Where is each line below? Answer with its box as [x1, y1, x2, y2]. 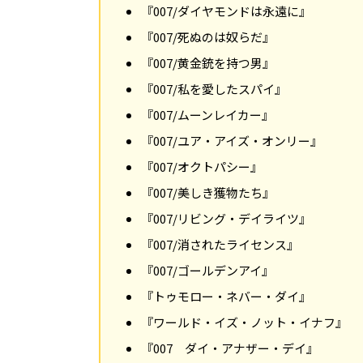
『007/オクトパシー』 [141, 157, 263, 175]
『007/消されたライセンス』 [141, 235, 299, 253]
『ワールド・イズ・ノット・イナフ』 [141, 313, 348, 331]
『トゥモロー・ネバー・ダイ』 [141, 287, 311, 305]
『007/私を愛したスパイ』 [141, 79, 287, 97]
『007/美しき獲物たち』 [141, 183, 275, 201]
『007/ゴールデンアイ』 [141, 261, 274, 279]
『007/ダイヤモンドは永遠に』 [141, 2, 311, 19]
